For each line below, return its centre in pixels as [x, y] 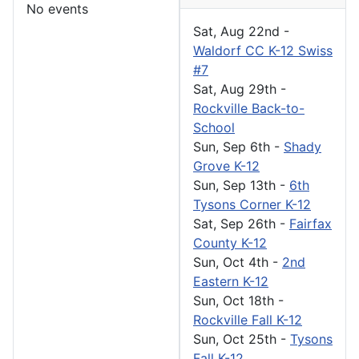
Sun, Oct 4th [231, 262]
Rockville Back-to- [249, 108]
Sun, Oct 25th [235, 339]
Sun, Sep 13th [234, 185]
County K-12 [230, 242]
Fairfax [311, 223]
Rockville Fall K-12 [248, 319]
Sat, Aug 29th [235, 89]
